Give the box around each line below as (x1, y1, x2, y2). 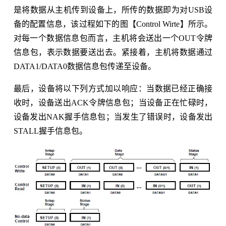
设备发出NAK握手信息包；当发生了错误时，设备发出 (13, 112, 213, 122)
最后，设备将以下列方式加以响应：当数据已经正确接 (13, 84, 213, 93)
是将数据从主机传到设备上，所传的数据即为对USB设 (13, 6, 213, 15)
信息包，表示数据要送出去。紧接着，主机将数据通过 (13, 48, 213, 57)
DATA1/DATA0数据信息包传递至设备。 (13, 62, 156, 71)
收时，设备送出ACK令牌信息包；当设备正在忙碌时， (13, 98, 213, 107)
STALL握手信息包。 (13, 127, 87, 136)
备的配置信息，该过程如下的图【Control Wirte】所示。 (13, 20, 213, 29)
